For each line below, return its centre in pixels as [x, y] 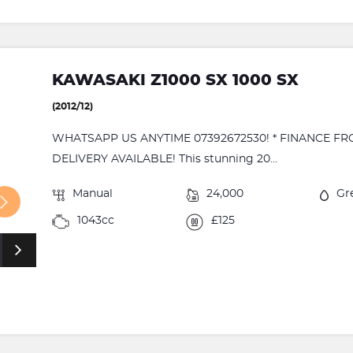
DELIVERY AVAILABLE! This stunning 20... [165, 159]
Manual [93, 193]
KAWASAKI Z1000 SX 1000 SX [176, 80]
